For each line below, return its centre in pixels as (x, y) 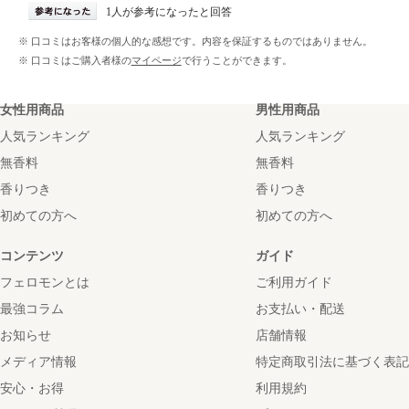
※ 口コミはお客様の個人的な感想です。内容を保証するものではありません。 (195, 42)
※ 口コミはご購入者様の (74, 61)
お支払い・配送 (300, 309)
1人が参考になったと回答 (169, 12)
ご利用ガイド (294, 283)
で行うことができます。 (236, 61)
